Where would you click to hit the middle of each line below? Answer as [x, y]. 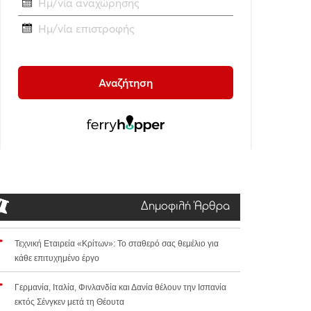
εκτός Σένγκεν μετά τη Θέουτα [69, 302]
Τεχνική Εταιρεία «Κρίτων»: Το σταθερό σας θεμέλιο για [117, 244]
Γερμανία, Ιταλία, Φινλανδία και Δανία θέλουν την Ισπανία [120, 288]
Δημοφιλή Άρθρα [185, 207]
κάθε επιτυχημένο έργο [57, 259]
